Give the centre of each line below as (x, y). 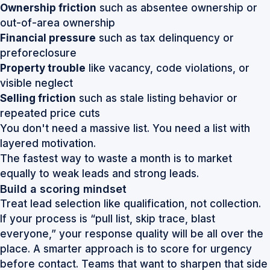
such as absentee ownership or (177, 8)
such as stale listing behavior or (157, 98)
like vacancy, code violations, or (168, 68)
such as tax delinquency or (165, 38)
